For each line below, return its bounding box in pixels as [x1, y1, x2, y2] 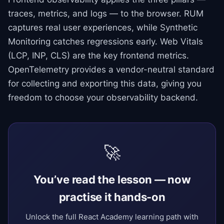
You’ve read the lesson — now [33, 173, 191, 186]
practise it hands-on [58, 190, 165, 203]
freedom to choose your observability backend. [8, 92, 198, 102]
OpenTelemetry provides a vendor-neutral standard [8, 64, 214, 74]
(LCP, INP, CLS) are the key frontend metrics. [8, 50, 189, 60]
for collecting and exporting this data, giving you [8, 78, 201, 88]
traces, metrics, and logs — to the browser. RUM [8, 8, 203, 18]
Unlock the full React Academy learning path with [25, 212, 198, 221]
